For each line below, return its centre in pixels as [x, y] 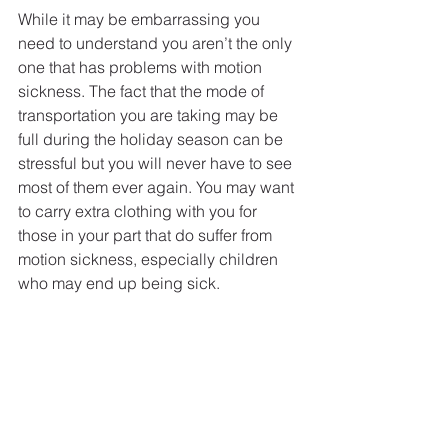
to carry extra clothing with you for [139, 211]
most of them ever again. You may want [158, 187]
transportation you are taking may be [150, 115]
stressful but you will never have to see [157, 163]
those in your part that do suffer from [147, 235]
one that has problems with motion [142, 67]
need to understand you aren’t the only [157, 43]
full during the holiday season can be [152, 139]
